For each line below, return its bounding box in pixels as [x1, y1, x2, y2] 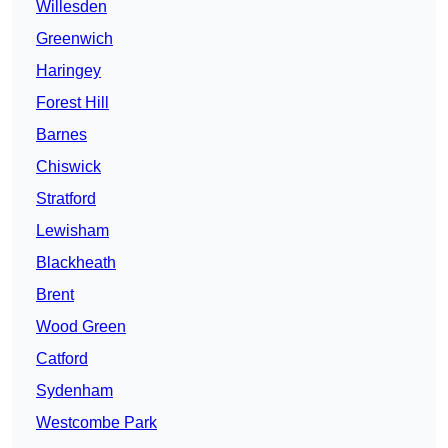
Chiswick [36, 158, 101, 176]
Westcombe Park [36, 414, 157, 432]
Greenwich [36, 30, 113, 48]
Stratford [36, 190, 96, 208]
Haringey [36, 62, 101, 80]
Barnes [36, 126, 87, 144]
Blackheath [36, 254, 116, 272]
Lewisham [36, 222, 109, 240]
